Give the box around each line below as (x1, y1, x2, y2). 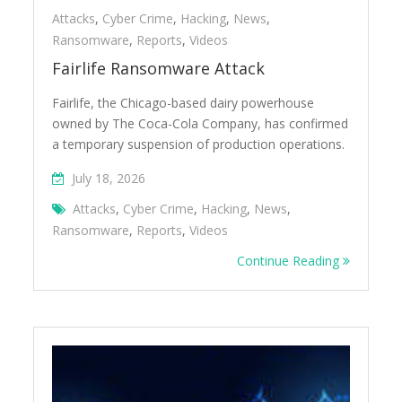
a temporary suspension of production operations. (52, 135, 345, 153)
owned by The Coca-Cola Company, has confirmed (52, 115, 349, 133)
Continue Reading (236, 252, 343, 270)
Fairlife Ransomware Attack (52, 57, 266, 80)
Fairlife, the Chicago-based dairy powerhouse (52, 94, 315, 112)
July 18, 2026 (72, 170, 146, 188)
